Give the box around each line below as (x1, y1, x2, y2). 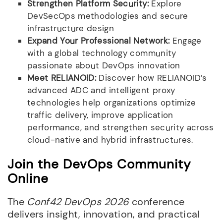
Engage (169, 35, 202, 47)
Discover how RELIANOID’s (96, 72, 207, 84)
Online (7, 169, 49, 187)
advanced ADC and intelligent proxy (27, 85, 175, 96)
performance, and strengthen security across (27, 122, 214, 133)
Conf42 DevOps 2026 (27, 195, 129, 208)
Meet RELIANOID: (27, 72, 97, 84)
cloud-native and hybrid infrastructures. (27, 134, 193, 146)
